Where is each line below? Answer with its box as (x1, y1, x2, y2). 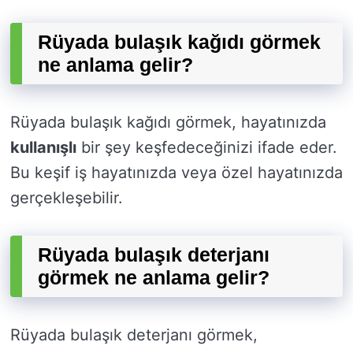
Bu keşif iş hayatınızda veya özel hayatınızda (10, 163, 343, 183)
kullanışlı (10, 138, 76, 158)
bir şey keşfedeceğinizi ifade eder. (76, 138, 337, 158)
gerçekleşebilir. (10, 188, 123, 208)
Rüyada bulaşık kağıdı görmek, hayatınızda (10, 113, 326, 132)
